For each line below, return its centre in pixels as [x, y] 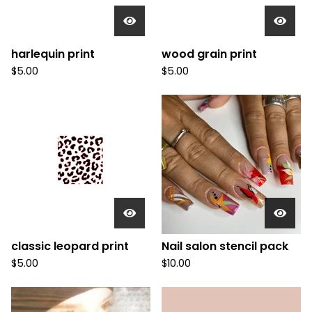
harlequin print [53, 54]
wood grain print [209, 54]
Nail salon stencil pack [225, 247]
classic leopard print [70, 247]
